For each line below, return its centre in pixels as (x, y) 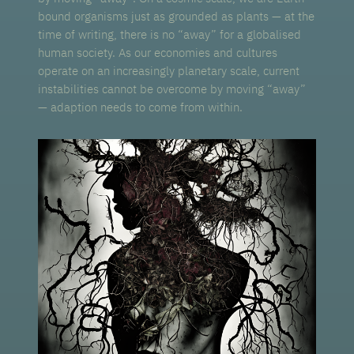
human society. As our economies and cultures (158, 52)
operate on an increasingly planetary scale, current (169, 70)
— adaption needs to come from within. (141, 107)
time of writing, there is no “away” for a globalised (170, 34)
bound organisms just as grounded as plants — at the (177, 16)
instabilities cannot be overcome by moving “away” (172, 88)
